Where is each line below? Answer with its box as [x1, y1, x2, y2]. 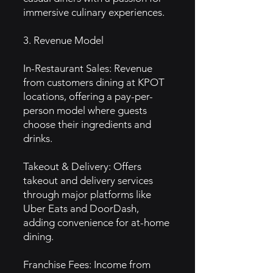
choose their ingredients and [23, 118, 151, 130]
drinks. [23, 132, 52, 144]
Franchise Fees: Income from [23, 258, 151, 271]
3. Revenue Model [23, 34, 104, 46]
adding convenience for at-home [23, 216, 169, 229]
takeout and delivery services [23, 174, 153, 186]
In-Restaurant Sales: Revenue [23, 62, 152, 74]
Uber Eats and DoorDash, [23, 202, 139, 214]
